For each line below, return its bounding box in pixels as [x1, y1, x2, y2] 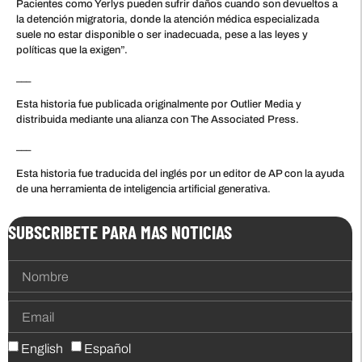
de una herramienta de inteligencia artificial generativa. [16, 183, 271, 195]
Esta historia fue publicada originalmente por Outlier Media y [16, 99, 301, 111]
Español [84, 342, 131, 356]
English [21, 342, 63, 356]
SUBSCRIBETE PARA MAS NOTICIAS [8, 221, 232, 244]
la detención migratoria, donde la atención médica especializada [16, 14, 319, 26]
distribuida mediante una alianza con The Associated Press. [16, 114, 299, 126]
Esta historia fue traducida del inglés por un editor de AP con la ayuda [16, 167, 344, 179]
